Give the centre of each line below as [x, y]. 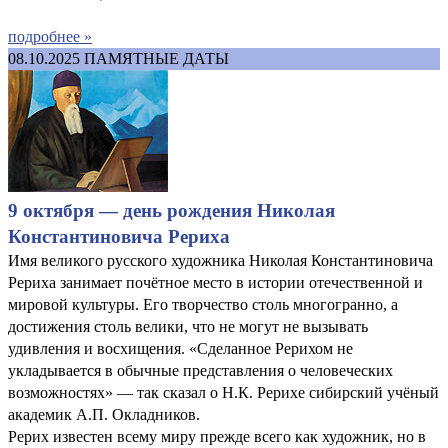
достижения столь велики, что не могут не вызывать [188, 326]
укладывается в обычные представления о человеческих [200, 370]
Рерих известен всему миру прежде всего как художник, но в [217, 436]
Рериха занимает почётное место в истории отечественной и [215, 282]
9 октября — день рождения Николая [171, 210]
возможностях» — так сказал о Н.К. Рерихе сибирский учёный [223, 392]
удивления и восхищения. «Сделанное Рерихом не [180, 348]
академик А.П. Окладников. [104, 414]
